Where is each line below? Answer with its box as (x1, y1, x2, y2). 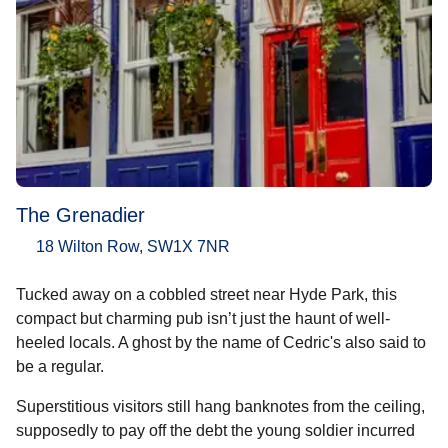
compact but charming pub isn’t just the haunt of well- (16, 309, 390, 327)
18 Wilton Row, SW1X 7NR (36, 237, 230, 255)
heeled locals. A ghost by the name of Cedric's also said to (16, 333, 426, 351)
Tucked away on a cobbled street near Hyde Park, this (16, 285, 397, 303)
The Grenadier (16, 203, 145, 226)
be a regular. (16, 357, 104, 375)
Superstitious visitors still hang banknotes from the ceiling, (16, 397, 425, 415)
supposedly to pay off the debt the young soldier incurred (16, 421, 415, 439)
